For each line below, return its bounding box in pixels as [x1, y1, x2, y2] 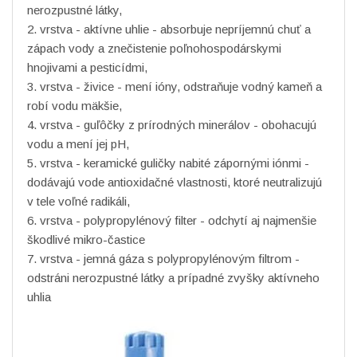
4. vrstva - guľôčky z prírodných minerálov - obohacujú [27, 117, 316, 131]
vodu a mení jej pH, [27, 136, 129, 151]
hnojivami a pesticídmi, [27, 60, 147, 74]
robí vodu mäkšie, [27, 98, 122, 112]
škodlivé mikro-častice [27, 232, 145, 246]
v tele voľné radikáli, [27, 194, 130, 208]
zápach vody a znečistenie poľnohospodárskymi [27, 41, 281, 55]
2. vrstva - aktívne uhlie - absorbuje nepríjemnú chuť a [27, 22, 311, 36]
